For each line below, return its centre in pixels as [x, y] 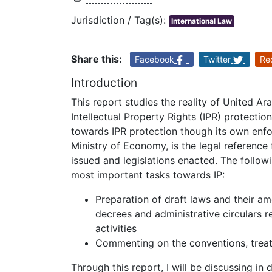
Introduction [104, 83]
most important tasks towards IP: [148, 175]
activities [116, 228]
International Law [202, 21]
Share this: [97, 59]
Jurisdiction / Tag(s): [120, 20]
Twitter [217, 59]
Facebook [155, 59]
